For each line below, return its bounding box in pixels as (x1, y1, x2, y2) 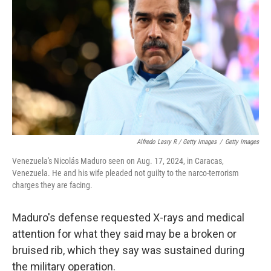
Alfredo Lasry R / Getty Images (137, 138, 217, 146)
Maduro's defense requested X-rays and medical (12, 211, 244, 224)
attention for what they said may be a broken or (12, 227, 237, 240)
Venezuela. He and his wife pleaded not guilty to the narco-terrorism (12, 168, 239, 178)
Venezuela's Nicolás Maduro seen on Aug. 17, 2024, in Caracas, (12, 156, 224, 166)
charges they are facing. (12, 180, 93, 190)
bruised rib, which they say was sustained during (12, 244, 244, 256)
